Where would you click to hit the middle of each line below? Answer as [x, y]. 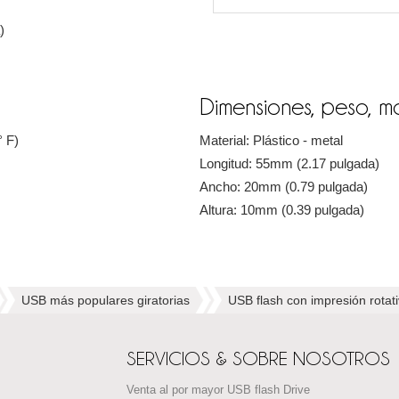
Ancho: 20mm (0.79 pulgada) [284, 187]
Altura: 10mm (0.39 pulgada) [282, 210]
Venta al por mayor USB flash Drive [218, 391]
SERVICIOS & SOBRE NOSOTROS [258, 359]
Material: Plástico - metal [271, 141]
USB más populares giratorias [106, 301]
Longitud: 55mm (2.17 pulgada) [289, 164]
